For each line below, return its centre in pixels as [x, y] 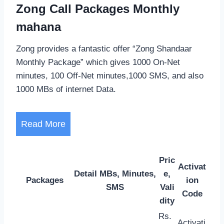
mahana [38, 26]
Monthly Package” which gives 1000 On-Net [98, 62]
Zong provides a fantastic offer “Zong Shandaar [104, 48]
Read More [43, 124]
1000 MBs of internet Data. [66, 89]
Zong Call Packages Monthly [98, 8]
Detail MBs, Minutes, [115, 173]
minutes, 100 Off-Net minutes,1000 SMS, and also [110, 75]
